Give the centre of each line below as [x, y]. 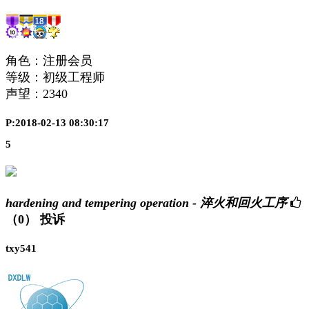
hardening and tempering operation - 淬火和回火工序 [146, 203]
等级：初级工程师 [55, 78]
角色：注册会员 [49, 61]
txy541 [21, 249]
